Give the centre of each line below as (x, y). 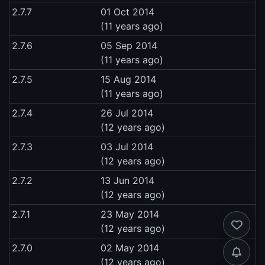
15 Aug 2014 (128, 79)
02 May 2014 (130, 248)
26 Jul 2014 (127, 113)
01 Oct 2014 (127, 12)
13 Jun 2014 (127, 180)
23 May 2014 (130, 214)
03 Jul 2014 (127, 146)
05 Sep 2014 (129, 45)
